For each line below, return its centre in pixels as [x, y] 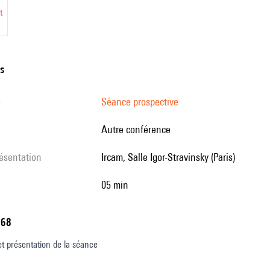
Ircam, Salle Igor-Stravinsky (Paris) [169, 157]
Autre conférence [139, 129]
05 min [117, 185]
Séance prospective [140, 102]
